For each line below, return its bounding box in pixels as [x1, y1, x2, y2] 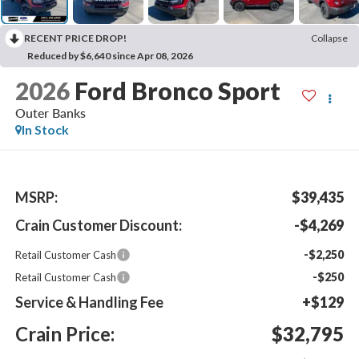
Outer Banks [14, 104, 86, 120]
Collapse [311, 32, 348, 45]
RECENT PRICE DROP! [24, 32, 127, 45]
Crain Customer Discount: [14, 216, 182, 234]
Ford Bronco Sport [74, 75, 280, 105]
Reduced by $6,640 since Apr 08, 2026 [27, 50, 193, 63]
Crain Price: [14, 321, 115, 345]
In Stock [21, 121, 69, 137]
